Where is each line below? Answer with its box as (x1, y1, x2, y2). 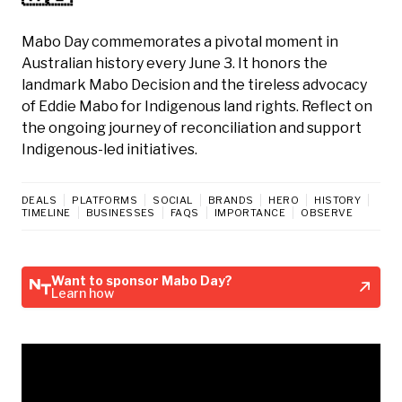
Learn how (51, 284, 114, 301)
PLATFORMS (72, 193, 138, 206)
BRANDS (207, 193, 254, 206)
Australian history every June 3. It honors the (22, 54, 328, 72)
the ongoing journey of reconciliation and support (22, 118, 362, 136)
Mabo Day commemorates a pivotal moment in (22, 32, 338, 50)
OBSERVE (301, 205, 354, 219)
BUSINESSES (85, 205, 155, 219)
